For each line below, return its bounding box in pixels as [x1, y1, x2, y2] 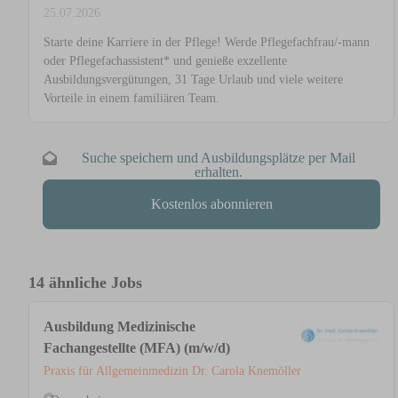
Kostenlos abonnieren [150, 196, 273, 212]
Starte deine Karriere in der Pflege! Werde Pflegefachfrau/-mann [44, 36, 370, 50]
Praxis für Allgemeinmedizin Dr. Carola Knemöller [44, 364, 301, 378]
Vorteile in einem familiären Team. [44, 92, 219, 106]
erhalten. [195, 164, 243, 180]
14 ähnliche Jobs [28, 274, 142, 292]
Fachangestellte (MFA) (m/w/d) [44, 340, 230, 356]
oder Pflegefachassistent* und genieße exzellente [44, 54, 287, 68]
